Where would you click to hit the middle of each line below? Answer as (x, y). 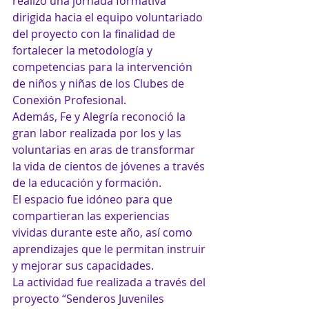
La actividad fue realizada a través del (110, 282)
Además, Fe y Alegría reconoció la (100, 117)
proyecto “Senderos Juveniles (90, 299)
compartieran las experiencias (92, 216)
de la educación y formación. (87, 183)
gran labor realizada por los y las (98, 133)
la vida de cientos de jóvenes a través (110, 166)
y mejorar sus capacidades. (83, 266)
